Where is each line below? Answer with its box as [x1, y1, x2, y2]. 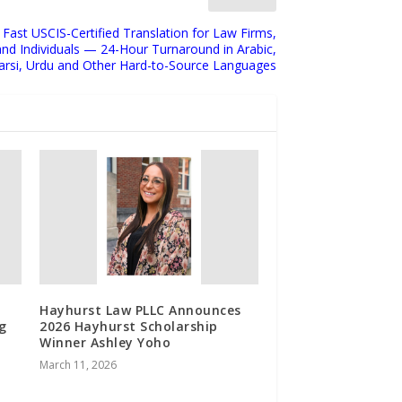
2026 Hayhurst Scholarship [39, 318, 218, 336]
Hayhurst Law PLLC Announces [39, 301, 241, 319]
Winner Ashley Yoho [39, 334, 171, 352]
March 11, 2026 [39, 357, 118, 373]
